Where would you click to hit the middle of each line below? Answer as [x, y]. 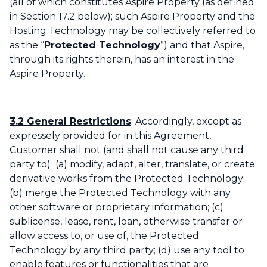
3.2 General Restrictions [70, 122]
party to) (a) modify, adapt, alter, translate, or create [132, 164]
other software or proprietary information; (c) [117, 207]
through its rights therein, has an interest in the [122, 60]
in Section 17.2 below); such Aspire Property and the [132, 17]
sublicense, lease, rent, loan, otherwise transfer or [126, 222]
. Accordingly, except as [186, 122]
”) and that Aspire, [202, 45]
